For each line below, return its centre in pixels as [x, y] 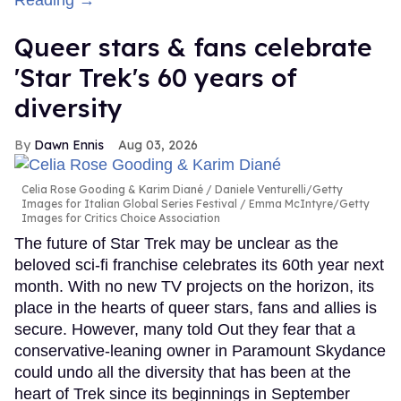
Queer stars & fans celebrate [193, 47]
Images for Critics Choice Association [121, 218]
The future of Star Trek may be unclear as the [176, 243]
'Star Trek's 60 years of [156, 78]
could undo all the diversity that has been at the [183, 372]
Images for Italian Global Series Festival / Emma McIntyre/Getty [196, 203]
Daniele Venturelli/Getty [277, 189]
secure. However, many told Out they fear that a [185, 329]
